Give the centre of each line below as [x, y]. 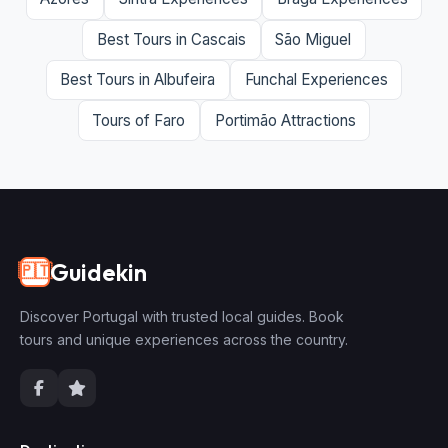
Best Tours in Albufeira [138, 80]
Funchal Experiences [316, 80]
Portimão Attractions [285, 120]
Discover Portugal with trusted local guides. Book [182, 316]
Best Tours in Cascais [171, 39]
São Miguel [313, 39]
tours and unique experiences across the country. [184, 339]
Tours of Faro [139, 120]
